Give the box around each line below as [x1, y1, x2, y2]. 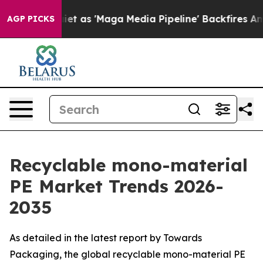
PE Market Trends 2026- [9, 175, 224, 197]
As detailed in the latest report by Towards [9, 232, 202, 244]
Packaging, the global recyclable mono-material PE [9, 248, 245, 260]
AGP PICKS [7, 14, 55, 24]
